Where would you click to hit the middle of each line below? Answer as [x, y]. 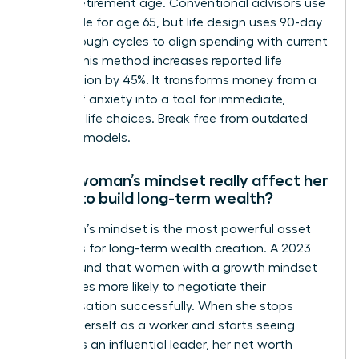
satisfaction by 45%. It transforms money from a [173, 80]
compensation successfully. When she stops [161, 306]
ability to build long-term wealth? [151, 198]
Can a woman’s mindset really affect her [179, 180]
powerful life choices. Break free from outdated [169, 118]
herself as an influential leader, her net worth [161, 344]
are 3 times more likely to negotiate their [148, 286]
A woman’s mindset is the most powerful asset [170, 229]
